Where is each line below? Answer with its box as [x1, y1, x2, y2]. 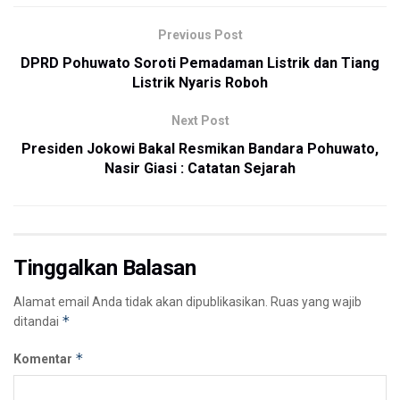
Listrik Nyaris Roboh [132, 73, 268, 91]
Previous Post [157, 27, 243, 42]
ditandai [13, 313, 62, 329]
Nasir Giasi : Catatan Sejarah [104, 159, 296, 177]
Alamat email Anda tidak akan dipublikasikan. [13, 294, 268, 309]
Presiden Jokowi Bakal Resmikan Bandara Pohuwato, [21, 139, 379, 157]
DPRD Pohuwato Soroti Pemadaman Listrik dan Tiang [21, 54, 379, 71]
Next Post [171, 112, 229, 128]
